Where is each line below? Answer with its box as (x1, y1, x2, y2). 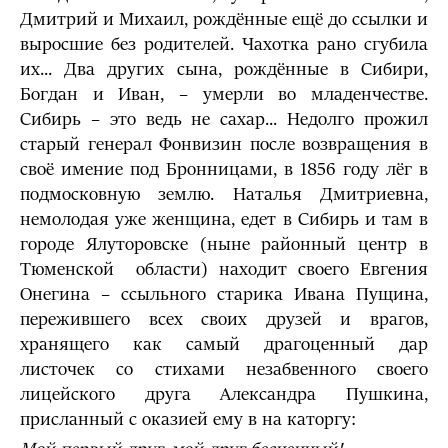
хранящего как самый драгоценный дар (20, 334, 428, 355)
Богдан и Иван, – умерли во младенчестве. (20, 84, 428, 105)
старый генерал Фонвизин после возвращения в (20, 134, 428, 155)
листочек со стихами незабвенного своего (20, 359, 428, 380)
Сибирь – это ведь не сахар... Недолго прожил (20, 109, 428, 130)
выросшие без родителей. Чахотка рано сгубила (20, 34, 428, 55)
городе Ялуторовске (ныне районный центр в (20, 234, 428, 255)
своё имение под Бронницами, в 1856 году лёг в (20, 159, 428, 180)
